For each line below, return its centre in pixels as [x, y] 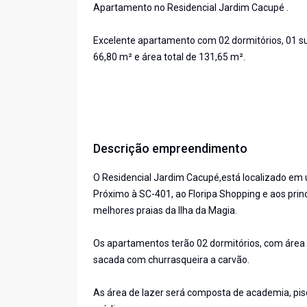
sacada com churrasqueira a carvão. [171, 260]
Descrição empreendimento [170, 149]
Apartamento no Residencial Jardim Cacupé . [191, 8]
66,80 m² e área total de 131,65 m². [169, 57]
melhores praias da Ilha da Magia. [165, 211]
